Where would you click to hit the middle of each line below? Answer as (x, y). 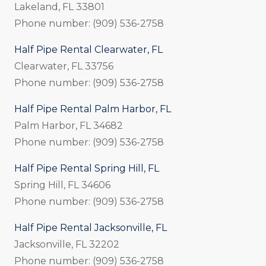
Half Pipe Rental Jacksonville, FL (91, 227)
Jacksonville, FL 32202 (67, 244)
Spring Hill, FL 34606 (62, 185)
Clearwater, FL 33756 (64, 66)
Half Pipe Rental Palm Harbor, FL (93, 109)
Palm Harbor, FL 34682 (69, 125)
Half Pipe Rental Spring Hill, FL (87, 168)
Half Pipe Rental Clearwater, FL (88, 49)
